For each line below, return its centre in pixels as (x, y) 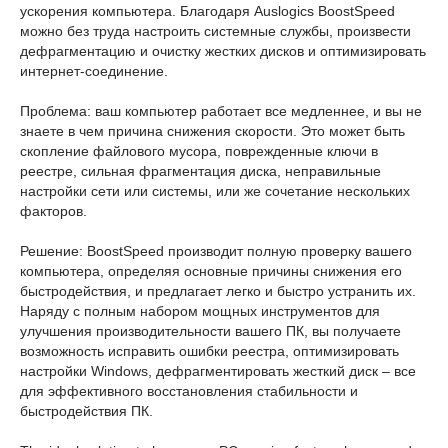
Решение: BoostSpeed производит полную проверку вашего (216, 251)
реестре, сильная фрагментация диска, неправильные (200, 171)
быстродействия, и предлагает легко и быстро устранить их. (218, 291)
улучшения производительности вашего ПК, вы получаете (210, 331)
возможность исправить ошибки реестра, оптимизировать (209, 351)
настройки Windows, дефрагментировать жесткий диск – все (218, 371)
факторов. (53, 211)
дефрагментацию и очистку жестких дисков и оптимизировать (223, 51)
